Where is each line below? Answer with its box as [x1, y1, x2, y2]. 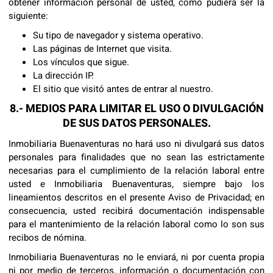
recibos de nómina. [9, 231, 87, 244]
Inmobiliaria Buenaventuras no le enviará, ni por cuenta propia [9, 250, 264, 264]
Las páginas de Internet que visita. [33, 42, 172, 55]
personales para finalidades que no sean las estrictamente [9, 151, 264, 164]
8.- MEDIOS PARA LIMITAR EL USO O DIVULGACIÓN [9, 101, 264, 117]
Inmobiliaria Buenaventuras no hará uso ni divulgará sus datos [9, 137, 264, 151]
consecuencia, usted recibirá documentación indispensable [9, 204, 264, 218]
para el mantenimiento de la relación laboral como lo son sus [9, 218, 264, 231]
